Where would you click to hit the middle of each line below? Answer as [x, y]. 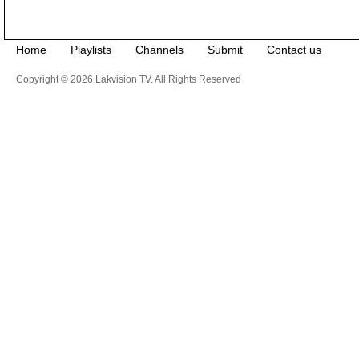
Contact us [294, 49]
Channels [159, 49]
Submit [225, 49]
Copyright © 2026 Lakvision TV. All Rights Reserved [129, 79]
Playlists [91, 49]
